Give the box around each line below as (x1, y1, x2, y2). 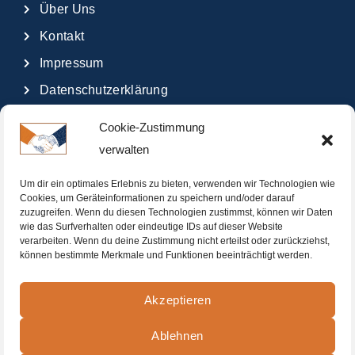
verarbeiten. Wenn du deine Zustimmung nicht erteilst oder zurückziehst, (20, 235, 330, 246)
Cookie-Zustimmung (99, 120, 204, 134)
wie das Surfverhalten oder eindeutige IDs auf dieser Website (20, 221, 283, 232)
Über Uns (40, 2, 96, 16)
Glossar (40, 109, 86, 124)
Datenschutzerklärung (40, 82, 168, 97)
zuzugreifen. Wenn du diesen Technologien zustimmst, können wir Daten (20, 207, 333, 218)
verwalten (99, 143, 149, 156)
